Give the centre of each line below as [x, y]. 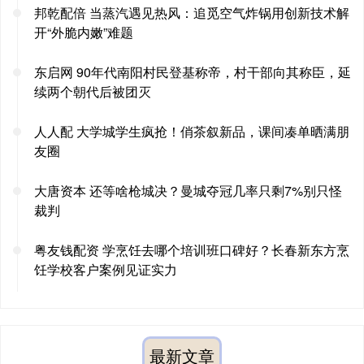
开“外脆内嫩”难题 [84, 32]
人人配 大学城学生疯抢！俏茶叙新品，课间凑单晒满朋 [192, 131]
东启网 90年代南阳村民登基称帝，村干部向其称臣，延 [193, 71]
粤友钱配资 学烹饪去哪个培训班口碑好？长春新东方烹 [192, 249]
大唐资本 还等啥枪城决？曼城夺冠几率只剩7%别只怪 [188, 190]
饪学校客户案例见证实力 [106, 269]
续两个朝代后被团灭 [93, 91]
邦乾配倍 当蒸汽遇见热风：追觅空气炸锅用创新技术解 [192, 12]
